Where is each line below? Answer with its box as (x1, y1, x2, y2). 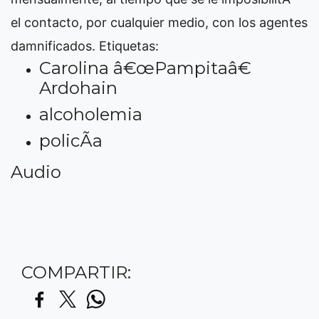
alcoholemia (39, 104, 142, 125)
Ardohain (39, 78, 117, 98)
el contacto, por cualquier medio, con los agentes (11, 15, 308, 30)
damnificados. (11, 38, 99, 53)
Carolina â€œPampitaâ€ (39, 58, 251, 78)
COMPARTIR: (21, 262, 131, 283)
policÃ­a (39, 130, 103, 151)
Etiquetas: (99, 38, 159, 53)
